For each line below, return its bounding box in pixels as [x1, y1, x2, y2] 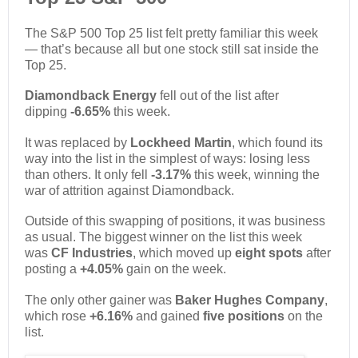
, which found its [232, 135, 323, 149]
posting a [25, 262, 80, 276]
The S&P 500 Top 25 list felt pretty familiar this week [25, 26, 318, 41]
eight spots [235, 246, 306, 261]
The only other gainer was [25, 292, 175, 307]
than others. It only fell [25, 167, 151, 181]
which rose [25, 308, 89, 323]
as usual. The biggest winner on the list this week [25, 230, 302, 245]
